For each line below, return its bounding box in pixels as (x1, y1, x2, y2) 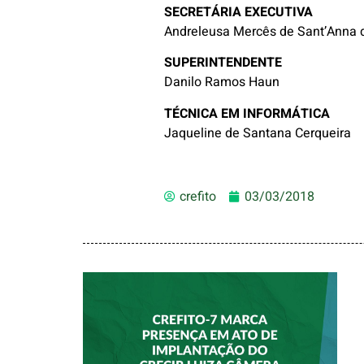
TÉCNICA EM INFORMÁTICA (164, 103, 331, 123)
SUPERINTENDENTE (164, 53, 283, 73)
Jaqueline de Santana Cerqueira (164, 123, 355, 143)
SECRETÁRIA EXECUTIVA (164, 2, 314, 22)
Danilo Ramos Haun (164, 72, 280, 93)
